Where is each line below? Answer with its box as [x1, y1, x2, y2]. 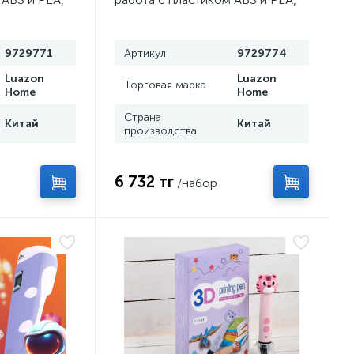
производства [124, 124, 198, 137]
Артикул [124, 47, 167, 60]
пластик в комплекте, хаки [115, 7, 269, 22]
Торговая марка [124, 78, 207, 92]
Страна [124, 111, 162, 124]
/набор [177, 175, 218, 190]
